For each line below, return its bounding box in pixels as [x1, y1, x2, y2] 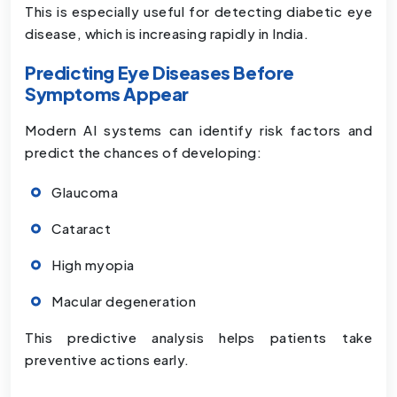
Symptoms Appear [25, 82, 190, 105]
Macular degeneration [51, 292, 196, 310]
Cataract [51, 220, 111, 237]
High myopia [51, 256, 135, 274]
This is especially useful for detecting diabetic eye [25, 3, 372, 20]
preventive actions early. [25, 351, 190, 369]
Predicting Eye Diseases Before [25, 61, 295, 84]
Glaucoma [51, 183, 118, 201]
